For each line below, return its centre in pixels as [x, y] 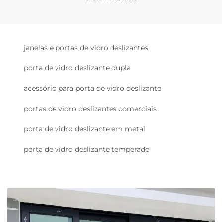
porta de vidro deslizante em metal [84, 129]
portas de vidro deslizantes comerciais [90, 108]
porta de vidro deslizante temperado [87, 149]
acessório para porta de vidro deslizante [92, 88]
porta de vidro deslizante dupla [77, 68]
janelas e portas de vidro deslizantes [86, 47]
